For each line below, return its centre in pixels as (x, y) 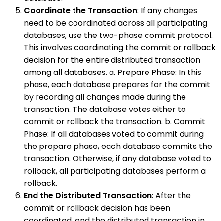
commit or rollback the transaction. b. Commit (114, 122)
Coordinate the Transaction (80, 11)
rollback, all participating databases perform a (115, 171)
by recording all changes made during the (105, 97)
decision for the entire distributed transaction (112, 60)
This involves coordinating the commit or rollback (120, 48)
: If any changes (167, 11)
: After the (171, 196)
